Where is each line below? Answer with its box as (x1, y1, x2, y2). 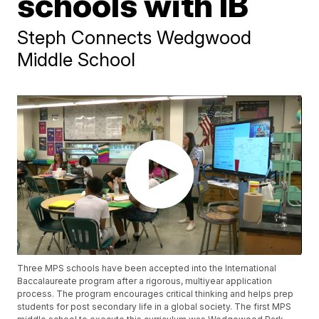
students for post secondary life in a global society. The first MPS (17, 301, 292, 313)
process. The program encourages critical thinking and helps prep (17, 288, 294, 300)
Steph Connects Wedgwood (17, 26, 252, 48)
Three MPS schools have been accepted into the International (17, 263, 277, 274)
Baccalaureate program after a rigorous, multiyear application (17, 276, 273, 287)
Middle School (17, 48, 136, 70)
